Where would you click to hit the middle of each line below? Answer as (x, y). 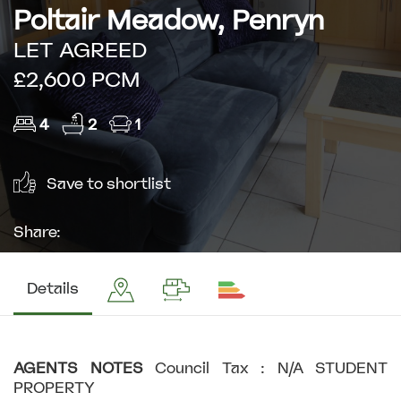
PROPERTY (54, 388)
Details (53, 289)
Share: (37, 233)
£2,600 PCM (77, 79)
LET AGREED (80, 50)
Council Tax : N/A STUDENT (271, 368)
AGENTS (46, 368)
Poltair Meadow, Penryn (169, 20)
